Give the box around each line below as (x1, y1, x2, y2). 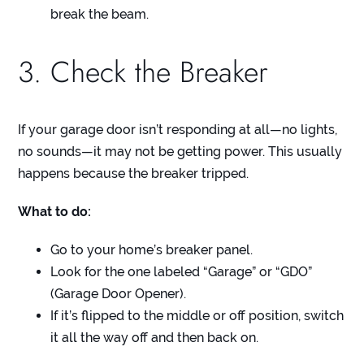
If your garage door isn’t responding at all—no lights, (18, 122, 338, 138)
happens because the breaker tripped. (18, 166, 249, 182)
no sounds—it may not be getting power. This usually (18, 144, 343, 160)
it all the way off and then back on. (50, 330, 259, 346)
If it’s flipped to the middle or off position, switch (50, 308, 344, 324)
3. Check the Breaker (18, 50, 269, 94)
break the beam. (50, 6, 149, 23)
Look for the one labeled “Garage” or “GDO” (50, 264, 313, 280)
